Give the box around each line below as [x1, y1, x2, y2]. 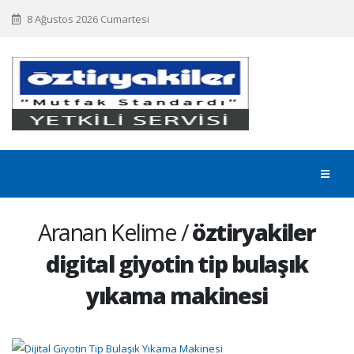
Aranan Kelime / [38, 217, 193, 247]
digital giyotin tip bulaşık [46, 248, 308, 279]
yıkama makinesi [86, 280, 268, 311]
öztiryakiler [192, 217, 316, 247]
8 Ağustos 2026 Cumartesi [24, 11, 149, 26]
